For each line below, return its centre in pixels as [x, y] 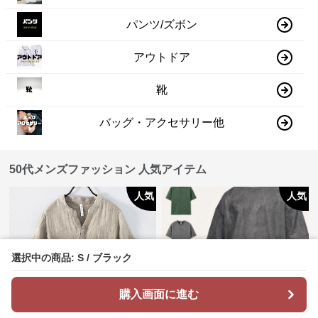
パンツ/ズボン [162, 24]
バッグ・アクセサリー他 [162, 122]
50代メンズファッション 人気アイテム [108, 170]
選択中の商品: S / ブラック [72, 258]
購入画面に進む [159, 294]
